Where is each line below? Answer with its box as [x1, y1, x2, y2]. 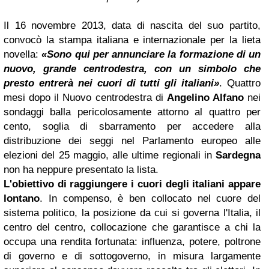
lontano [4, 192, 40, 204]
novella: [4, 48, 42, 60]
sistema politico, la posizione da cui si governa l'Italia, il [4, 207, 261, 219]
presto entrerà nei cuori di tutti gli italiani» [4, 77, 220, 89]
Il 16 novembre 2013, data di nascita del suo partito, [4, 19, 261, 31]
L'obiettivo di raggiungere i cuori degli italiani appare [4, 178, 261, 190]
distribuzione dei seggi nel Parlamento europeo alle [4, 134, 261, 147]
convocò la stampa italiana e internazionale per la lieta [4, 34, 261, 46]
